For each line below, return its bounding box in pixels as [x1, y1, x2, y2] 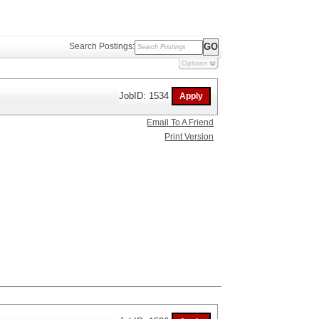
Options [182, 59, 207, 67]
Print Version [164, 132, 214, 142]
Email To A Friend [147, 117, 214, 127]
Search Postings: [69, 41, 135, 52]
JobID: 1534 [119, 90, 172, 101]
